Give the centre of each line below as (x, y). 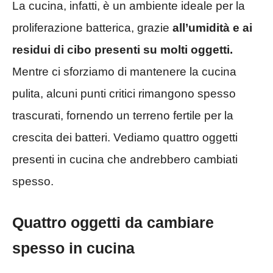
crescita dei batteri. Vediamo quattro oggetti (125, 137)
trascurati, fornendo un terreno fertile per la (123, 115)
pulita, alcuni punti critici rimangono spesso (124, 93)
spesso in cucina (73, 248)
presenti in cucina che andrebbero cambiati (125, 159)
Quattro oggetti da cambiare (113, 223)
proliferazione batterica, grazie (92, 27)
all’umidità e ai (212, 27)
